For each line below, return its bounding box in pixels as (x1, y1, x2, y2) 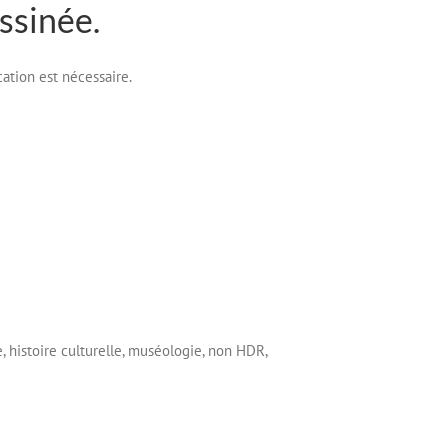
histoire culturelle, (9, 341, 128, 361)
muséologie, (128, 341, 208, 361)
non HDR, (208, 341, 267, 361)
